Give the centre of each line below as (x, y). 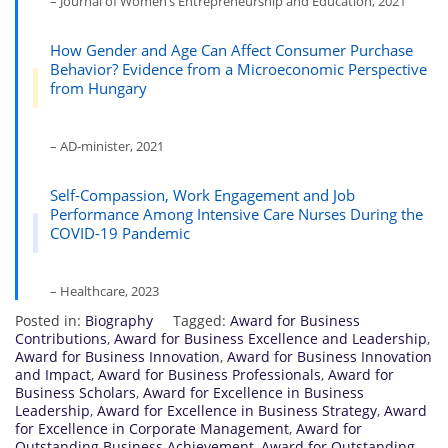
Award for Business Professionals (209, 374)
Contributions (61, 338)
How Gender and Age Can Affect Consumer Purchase (231, 49)
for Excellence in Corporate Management (152, 428)
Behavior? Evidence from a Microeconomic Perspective (238, 68)
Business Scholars (75, 392)
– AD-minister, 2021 (106, 145)
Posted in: (50, 320)
